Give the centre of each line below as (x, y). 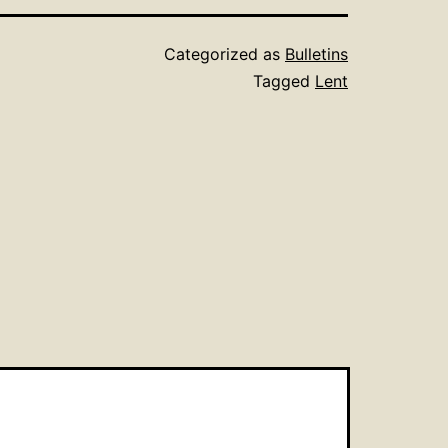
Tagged (284, 81)
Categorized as (224, 54)
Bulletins (316, 54)
